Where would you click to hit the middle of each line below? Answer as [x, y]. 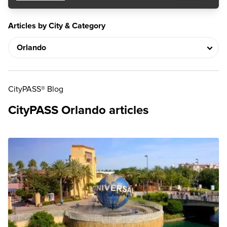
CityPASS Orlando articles [78, 110]
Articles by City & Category [57, 26]
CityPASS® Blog [36, 89]
